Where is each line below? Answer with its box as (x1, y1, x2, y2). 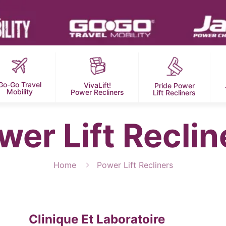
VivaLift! (83, 81, 111, 90)
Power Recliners (70, 88, 124, 97)
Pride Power (154, 81, 195, 90)
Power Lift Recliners (96, 160, 173, 171)
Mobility (7, 87, 33, 96)
